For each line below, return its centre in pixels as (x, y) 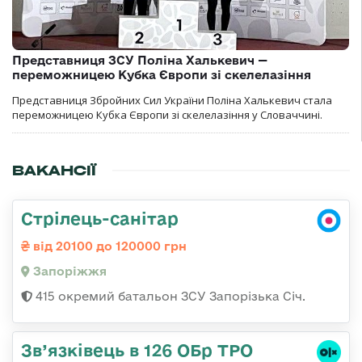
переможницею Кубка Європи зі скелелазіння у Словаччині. (167, 114)
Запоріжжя (68, 271)
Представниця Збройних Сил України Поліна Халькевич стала (172, 100)
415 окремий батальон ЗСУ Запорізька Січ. (169, 296)
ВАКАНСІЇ (54, 170)
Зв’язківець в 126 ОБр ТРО (137, 349)
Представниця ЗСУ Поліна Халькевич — (140, 60)
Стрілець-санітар (100, 218)
